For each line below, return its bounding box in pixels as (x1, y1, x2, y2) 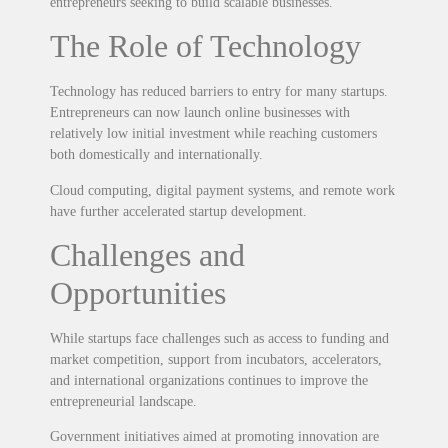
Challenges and (50, 236, 245, 273)
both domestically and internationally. (50, 147, 263, 163)
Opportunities (50, 274, 226, 311)
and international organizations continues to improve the (50, 372, 368, 388)
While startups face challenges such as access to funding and (50, 330, 389, 346)
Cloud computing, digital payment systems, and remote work (50, 182, 395, 198)
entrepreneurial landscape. (50, 393, 197, 409)
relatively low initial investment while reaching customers (50, 126, 377, 142)
